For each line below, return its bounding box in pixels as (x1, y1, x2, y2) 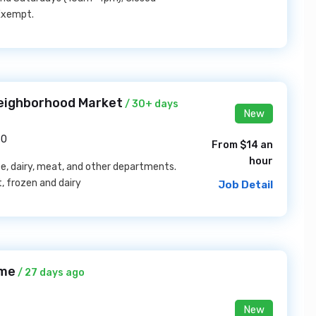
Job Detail (218, 178, 273, 191)
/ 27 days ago (16, 267, 85, 279)
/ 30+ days (123, 98, 178, 110)
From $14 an (212, 138, 273, 151)
